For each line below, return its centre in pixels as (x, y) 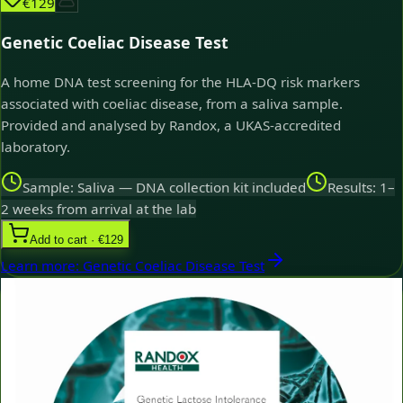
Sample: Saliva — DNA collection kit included (164, 187)
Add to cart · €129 (76, 239)
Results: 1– (361, 187)
